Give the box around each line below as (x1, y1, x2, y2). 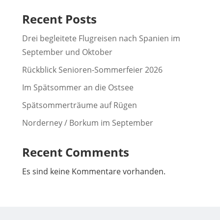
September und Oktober (22, 46, 112, 57)
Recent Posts (22, 10, 97, 27)
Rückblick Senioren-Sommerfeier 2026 (22, 64, 163, 75)
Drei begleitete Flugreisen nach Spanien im (22, 32, 180, 44)
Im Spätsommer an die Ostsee (22, 82, 134, 93)
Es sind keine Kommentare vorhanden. (22, 165, 165, 177)
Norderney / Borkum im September (22, 117, 153, 128)
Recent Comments (22, 143, 129, 160)
